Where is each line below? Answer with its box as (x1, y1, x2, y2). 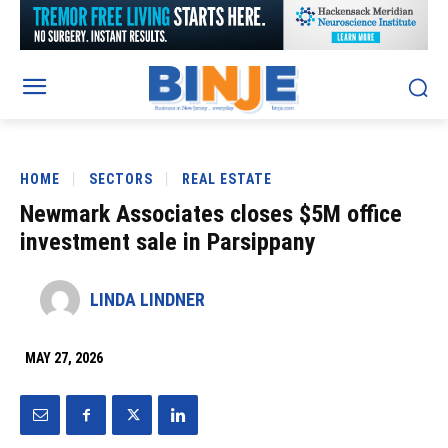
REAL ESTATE (182, 170, 272, 187)
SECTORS (89, 170, 153, 187)
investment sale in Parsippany (20, 228, 316, 257)
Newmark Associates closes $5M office (20, 200, 402, 229)
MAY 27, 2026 (25, 350, 103, 367)
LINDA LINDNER (90, 289, 205, 311)
